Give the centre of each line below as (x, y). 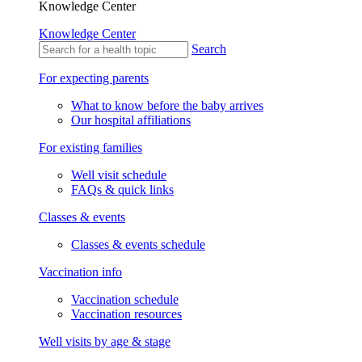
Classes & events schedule (138, 244)
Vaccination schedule (125, 299)
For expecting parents (94, 78)
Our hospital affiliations (131, 120)
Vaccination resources (126, 314)
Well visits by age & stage (105, 341)
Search (209, 49)
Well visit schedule (119, 175)
